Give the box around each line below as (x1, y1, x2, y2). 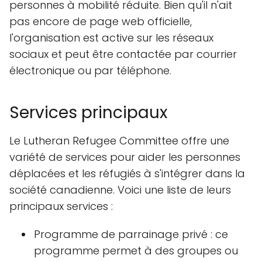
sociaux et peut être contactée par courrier (9, 47, 237, 61)
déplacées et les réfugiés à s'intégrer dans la (9, 166, 245, 181)
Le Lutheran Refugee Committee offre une (9, 133, 229, 148)
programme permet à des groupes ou (34, 243, 238, 258)
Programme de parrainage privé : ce (34, 227, 228, 242)
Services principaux (9, 101, 167, 124)
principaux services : (9, 199, 113, 213)
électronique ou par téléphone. (9, 63, 171, 78)
